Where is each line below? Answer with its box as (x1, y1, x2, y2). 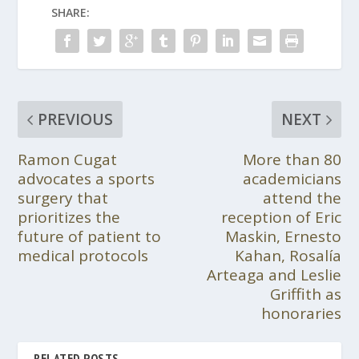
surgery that (18, 188, 109, 208)
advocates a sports (18, 168, 155, 189)
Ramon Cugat (18, 149, 118, 170)
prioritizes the (18, 207, 121, 228)
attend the (262, 188, 341, 208)
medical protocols (18, 245, 149, 266)
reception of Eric (220, 207, 341, 228)
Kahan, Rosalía (234, 245, 341, 266)
